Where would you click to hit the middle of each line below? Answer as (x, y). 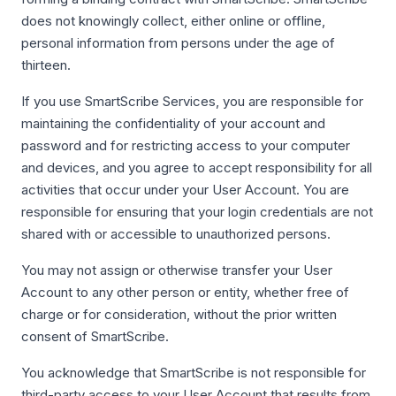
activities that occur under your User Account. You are (185, 190)
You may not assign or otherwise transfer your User (177, 270)
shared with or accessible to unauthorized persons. (176, 234)
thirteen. (46, 65)
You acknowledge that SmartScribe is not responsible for (194, 373)
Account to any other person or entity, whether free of (185, 292)
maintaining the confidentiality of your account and (173, 123)
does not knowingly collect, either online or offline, (173, 21)
